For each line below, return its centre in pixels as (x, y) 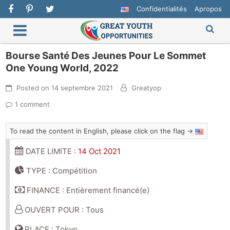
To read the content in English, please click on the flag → (103, 131)
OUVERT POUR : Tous (63, 210)
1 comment (33, 104)
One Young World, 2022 (62, 68)
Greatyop (147, 88)
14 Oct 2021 (100, 151)
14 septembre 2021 (82, 88)
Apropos (208, 9)
